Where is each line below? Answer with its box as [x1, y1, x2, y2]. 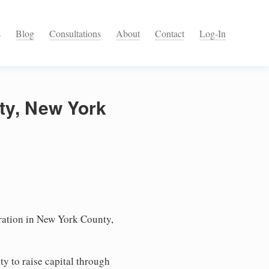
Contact [155, 27, 184, 40]
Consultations [49, 27, 101, 40]
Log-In [199, 27, 226, 40]
